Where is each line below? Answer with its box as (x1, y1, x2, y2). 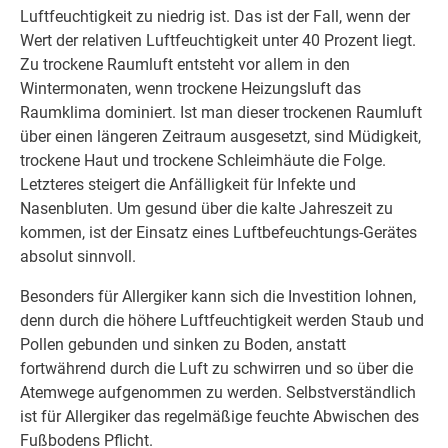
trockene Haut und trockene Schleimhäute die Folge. (20, 151, 386, 171)
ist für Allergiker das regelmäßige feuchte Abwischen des (20, 407, 419, 427)
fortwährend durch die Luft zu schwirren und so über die (20, 359, 413, 379)
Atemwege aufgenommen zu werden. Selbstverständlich (20, 383, 416, 403)
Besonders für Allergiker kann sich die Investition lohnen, (20, 287, 416, 307)
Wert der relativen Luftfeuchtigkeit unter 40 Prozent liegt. (20, 31, 416, 51)
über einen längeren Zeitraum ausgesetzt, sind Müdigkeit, (20, 127, 421, 147)
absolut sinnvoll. (20, 247, 136, 267)
